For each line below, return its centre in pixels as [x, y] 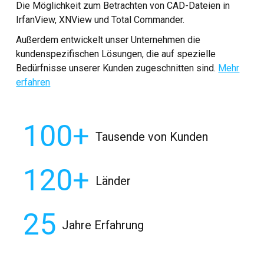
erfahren [33, 82]
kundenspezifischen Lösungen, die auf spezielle [116, 54]
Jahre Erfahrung [103, 225]
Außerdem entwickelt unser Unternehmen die [108, 40]
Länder [113, 181]
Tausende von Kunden [152, 136]
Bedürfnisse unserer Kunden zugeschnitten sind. [117, 68]
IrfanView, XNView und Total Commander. [100, 20]
